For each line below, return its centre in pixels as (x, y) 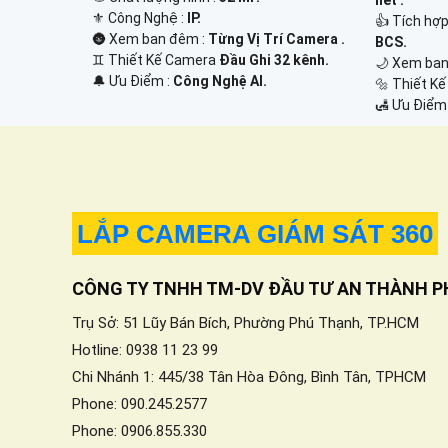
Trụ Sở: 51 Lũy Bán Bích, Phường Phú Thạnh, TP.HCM (245, 322)
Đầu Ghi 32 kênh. (274, 59)
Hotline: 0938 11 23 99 (145, 349)
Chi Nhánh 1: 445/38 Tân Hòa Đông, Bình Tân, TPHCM (249, 376)
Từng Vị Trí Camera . (276, 38)
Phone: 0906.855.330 (139, 430)
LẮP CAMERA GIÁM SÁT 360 (255, 233)
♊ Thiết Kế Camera (155, 59)
